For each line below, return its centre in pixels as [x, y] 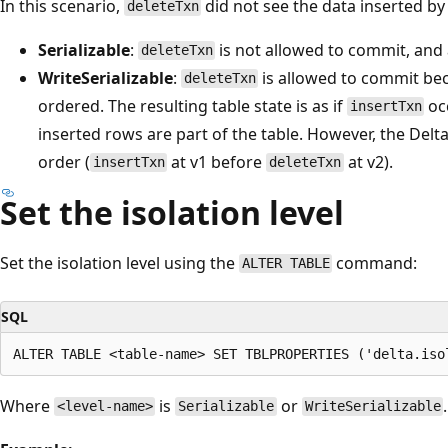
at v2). [368, 161]
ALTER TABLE [285, 263]
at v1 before [217, 161]
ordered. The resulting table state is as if [192, 105]
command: [375, 262]
